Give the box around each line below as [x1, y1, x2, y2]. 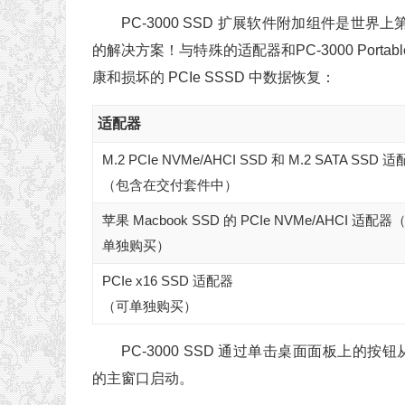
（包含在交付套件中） [102, 177, 238, 193]
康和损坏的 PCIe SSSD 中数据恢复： [92, 70, 335, 86]
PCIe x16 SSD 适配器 [102, 273, 233, 289]
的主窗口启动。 [92, 371, 193, 387]
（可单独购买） [102, 298, 197, 315]
